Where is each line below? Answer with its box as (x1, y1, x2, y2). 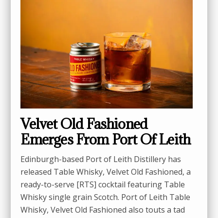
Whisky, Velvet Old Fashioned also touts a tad (20, 204, 185, 215)
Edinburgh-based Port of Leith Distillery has (20, 153, 182, 164)
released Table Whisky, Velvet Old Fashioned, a (20, 166, 191, 177)
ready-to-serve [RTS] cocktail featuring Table (20, 179, 185, 190)
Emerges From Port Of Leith (20, 130, 191, 148)
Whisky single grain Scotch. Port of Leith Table (20, 191, 191, 202)
